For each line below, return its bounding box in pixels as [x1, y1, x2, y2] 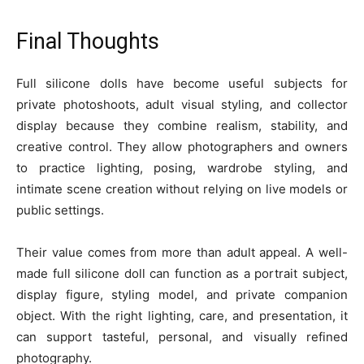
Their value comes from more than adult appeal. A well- [16, 245, 348, 260]
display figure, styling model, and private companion [16, 287, 348, 302]
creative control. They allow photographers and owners [16, 139, 348, 154]
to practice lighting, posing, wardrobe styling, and [16, 160, 348, 175]
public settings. [16, 202, 104, 218]
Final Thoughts [16, 28, 159, 54]
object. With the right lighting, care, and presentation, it [16, 308, 348, 323]
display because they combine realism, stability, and [16, 118, 348, 133]
